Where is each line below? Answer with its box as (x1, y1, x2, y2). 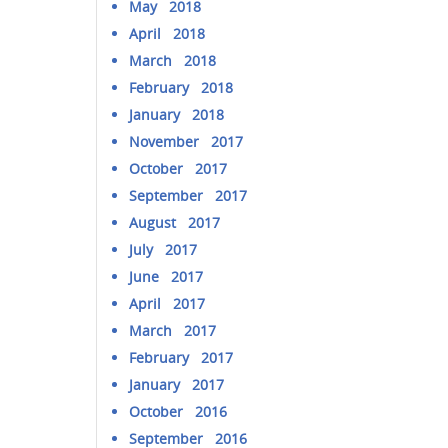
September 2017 (129, 186, 248, 205)
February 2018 (129, 78, 234, 97)
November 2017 (129, 132, 244, 151)
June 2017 (129, 267, 204, 286)
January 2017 (129, 375, 225, 394)
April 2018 (129, 24, 206, 43)
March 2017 (129, 321, 217, 340)
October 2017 (129, 159, 228, 178)
